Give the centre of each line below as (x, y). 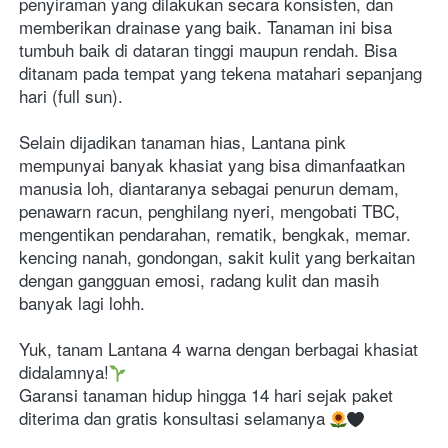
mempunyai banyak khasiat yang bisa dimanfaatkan (212, 164)
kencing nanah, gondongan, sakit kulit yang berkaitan (217, 256)
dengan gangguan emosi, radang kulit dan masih (199, 279)
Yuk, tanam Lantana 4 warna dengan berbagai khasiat (218, 348)
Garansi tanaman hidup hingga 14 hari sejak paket (206, 394)
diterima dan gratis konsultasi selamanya (174, 417)
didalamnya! (64, 371)
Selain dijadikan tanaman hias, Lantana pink (182, 141)
